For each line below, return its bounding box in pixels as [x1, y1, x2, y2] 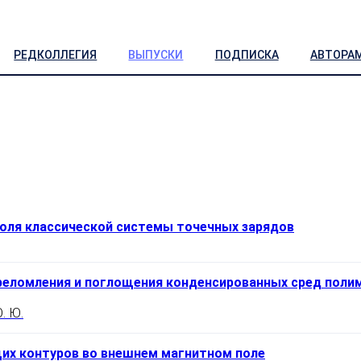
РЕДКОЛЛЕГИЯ [14, 48, 98, 61]
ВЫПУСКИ [128, 48, 184, 61]
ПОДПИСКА [214, 48, 279, 61]
